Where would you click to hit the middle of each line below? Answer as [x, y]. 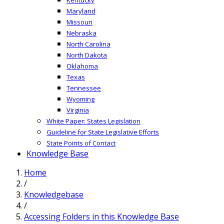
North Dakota [87, 55]
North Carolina [88, 44]
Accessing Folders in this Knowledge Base [101, 216]
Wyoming [80, 99]
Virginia [78, 110]
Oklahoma [82, 66]
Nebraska [81, 33]
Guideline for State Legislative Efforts [103, 132]
